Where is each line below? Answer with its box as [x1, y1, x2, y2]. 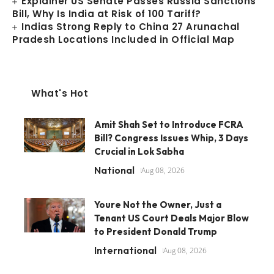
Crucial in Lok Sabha [94, 146, 184, 157]
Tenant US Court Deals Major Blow [94, 212, 249, 224]
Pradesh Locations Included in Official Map [12, 33, 234, 46]
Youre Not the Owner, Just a [94, 199, 221, 210]
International [94, 244, 157, 256]
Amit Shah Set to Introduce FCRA [94, 119, 243, 130]
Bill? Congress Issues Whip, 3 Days [94, 132, 248, 144]
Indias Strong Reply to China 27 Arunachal [21, 20, 240, 33]
